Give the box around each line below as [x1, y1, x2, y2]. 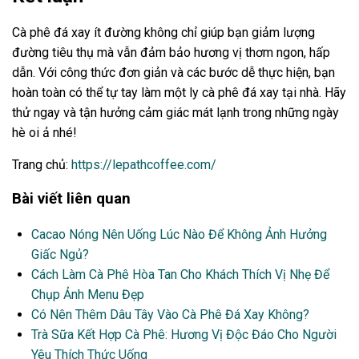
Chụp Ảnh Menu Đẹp [31, 286, 144, 302]
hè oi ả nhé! [12, 124, 77, 140]
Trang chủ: [12, 156, 71, 172]
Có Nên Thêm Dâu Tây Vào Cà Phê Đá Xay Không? [31, 306, 309, 322]
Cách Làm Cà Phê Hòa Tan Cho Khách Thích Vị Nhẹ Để [31, 266, 329, 282]
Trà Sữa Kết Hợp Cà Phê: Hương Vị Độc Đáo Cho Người [31, 326, 337, 342]
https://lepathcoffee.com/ [71, 156, 216, 172]
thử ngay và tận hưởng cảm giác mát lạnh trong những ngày [12, 104, 339, 120]
